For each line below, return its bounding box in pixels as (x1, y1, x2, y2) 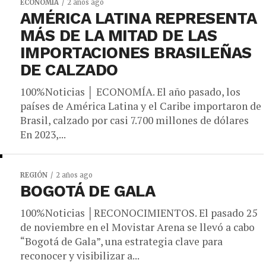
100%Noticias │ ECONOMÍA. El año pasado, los (20, 85, 240, 99)
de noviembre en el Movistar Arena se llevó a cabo (20, 220, 255, 234)
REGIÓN (20, 171, 47, 179)
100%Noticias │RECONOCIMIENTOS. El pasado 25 (20, 206, 257, 220)
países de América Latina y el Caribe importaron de (20, 99, 261, 113)
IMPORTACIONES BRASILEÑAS (20, 43, 252, 62)
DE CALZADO (20, 61, 118, 80)
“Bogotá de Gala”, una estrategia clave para (20, 235, 223, 248)
